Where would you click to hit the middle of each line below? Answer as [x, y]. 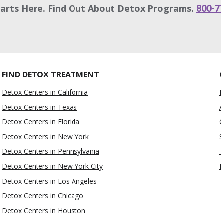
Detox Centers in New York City [52, 166]
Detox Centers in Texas [39, 107]
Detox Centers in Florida [41, 121]
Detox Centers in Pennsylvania [51, 151]
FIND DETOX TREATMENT [51, 74]
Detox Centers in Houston [44, 210]
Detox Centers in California [45, 92]
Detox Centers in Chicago [43, 195]
